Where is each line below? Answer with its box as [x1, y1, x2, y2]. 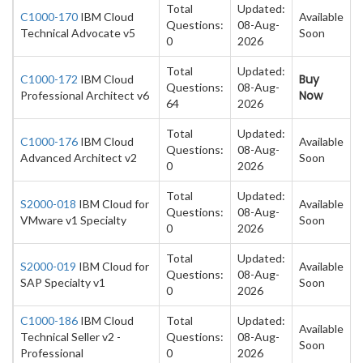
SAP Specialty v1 [20, 275, 105, 289]
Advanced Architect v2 [20, 151, 137, 164]
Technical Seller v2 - [20, 330, 121, 344]
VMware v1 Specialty [20, 213, 126, 227]
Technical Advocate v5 [20, 26, 135, 40]
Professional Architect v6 [20, 88, 149, 102]
